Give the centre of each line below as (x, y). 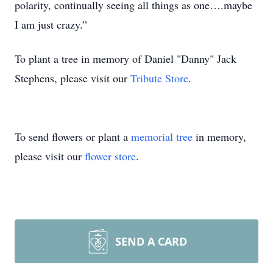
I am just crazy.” (51, 24)
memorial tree (162, 136)
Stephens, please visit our (73, 78)
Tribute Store (159, 78)
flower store (110, 156)
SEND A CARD (151, 241)
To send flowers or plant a (73, 136)
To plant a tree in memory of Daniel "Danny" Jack (126, 58)
